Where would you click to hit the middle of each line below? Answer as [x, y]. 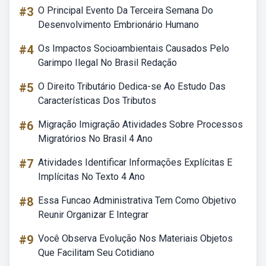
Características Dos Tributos [97, 101]
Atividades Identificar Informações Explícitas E [135, 162]
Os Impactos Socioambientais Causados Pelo [134, 48]
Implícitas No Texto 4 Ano [91, 177]
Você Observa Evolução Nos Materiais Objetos [135, 238]
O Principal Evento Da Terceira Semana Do [126, 10]
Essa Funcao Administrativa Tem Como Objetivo [137, 200]
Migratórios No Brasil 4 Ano [95, 139]
